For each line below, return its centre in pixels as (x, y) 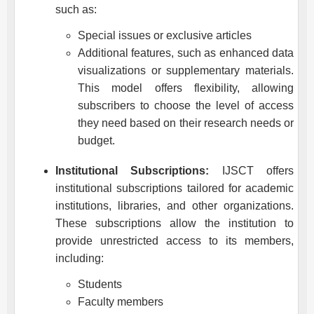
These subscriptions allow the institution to (175, 223)
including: (80, 258)
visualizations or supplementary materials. (186, 70)
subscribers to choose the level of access (186, 105)
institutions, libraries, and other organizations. (175, 205)
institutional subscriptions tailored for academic (175, 188)
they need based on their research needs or (186, 123)
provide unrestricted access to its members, (175, 240)
